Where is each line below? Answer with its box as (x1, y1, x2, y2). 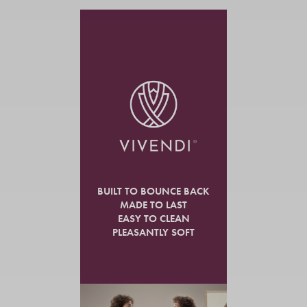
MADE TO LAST (120, 198, 187, 212)
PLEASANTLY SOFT (112, 225, 195, 239)
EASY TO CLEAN (117, 212, 190, 225)
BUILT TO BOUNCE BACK (97, 184, 210, 198)
